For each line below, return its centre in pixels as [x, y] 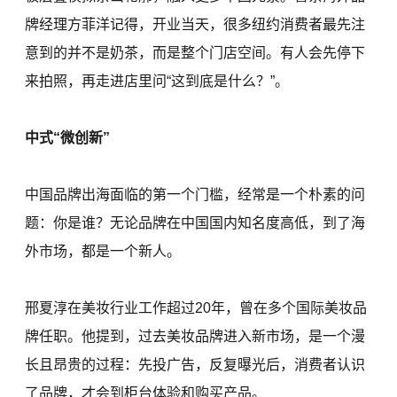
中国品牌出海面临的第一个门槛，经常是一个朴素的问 [195, 195]
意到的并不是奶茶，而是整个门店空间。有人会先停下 [195, 53]
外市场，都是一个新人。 [103, 252]
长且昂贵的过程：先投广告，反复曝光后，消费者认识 [195, 365]
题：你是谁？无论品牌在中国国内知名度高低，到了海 [195, 223]
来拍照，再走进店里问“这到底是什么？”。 [157, 82]
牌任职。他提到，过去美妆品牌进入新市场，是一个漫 [195, 337]
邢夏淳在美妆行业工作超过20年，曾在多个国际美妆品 [196, 308]
